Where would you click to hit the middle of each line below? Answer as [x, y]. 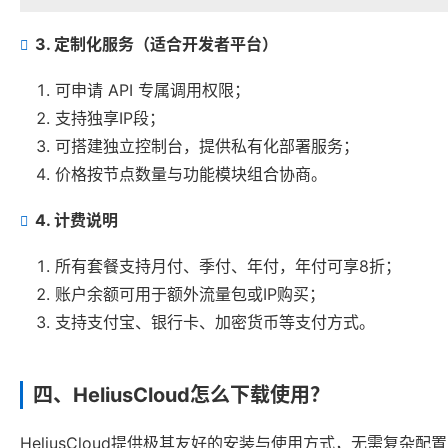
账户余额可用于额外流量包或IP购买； [190, 294]
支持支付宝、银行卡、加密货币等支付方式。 [215, 322]
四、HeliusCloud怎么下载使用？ [181, 395]
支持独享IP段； [110, 118]
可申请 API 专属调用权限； [152, 90]
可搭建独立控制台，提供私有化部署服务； [207, 146]
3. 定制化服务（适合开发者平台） [156, 44]
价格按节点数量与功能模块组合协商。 [191, 174]
